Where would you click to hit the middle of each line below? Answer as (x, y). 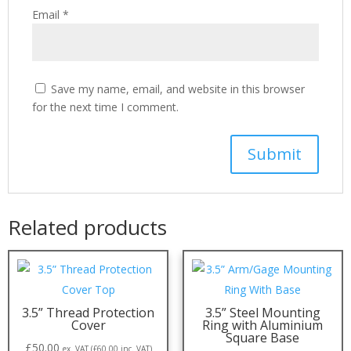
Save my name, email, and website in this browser (178, 89)
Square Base (263, 338)
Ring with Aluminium (263, 325)
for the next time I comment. (105, 107)
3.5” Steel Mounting (262, 313)
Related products (87, 227)
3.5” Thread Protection (89, 313)
